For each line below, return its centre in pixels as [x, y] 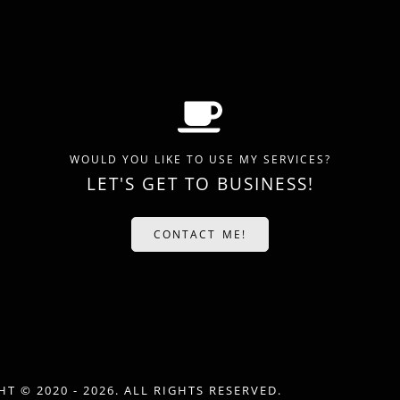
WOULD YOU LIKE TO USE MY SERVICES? [200, 160]
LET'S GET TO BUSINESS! [200, 184]
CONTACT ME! [200, 235]
